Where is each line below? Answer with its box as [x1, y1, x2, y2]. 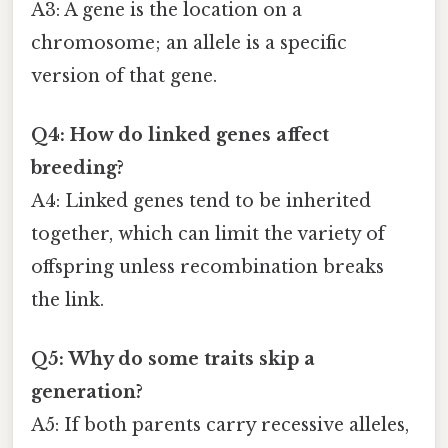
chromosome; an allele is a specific [31, 31, 347, 54]
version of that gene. [31, 64, 217, 87]
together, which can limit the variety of [31, 222, 385, 245]
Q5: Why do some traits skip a [31, 348, 315, 371]
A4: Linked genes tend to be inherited [31, 189, 371, 212]
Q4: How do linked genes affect [31, 123, 329, 146]
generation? [31, 381, 143, 404]
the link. [31, 288, 104, 311]
